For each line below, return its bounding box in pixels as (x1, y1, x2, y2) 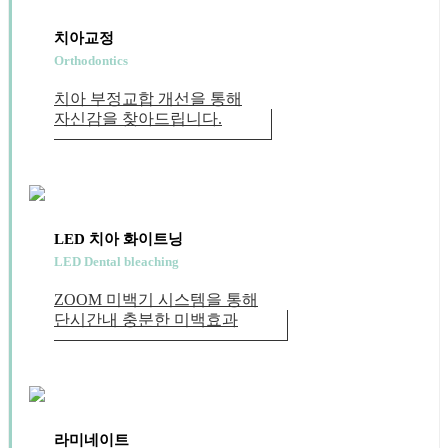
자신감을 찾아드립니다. (54, 109, 222, 127)
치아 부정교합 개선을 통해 (54, 89, 242, 107)
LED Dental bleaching (54, 253, 179, 269)
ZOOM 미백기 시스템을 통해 (54, 290, 258, 308)
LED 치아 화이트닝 (54, 230, 183, 247)
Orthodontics (54, 52, 128, 68)
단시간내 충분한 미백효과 (54, 310, 238, 328)
